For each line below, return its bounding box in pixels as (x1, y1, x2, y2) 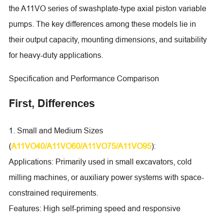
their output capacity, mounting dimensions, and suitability (8, 35, 207, 44)
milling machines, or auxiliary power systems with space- (8, 172, 204, 182)
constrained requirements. (8, 188, 98, 197)
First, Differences (8, 96, 95, 109)
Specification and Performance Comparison (8, 73, 159, 83)
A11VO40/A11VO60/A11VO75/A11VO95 (11, 141, 151, 150)
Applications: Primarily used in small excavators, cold (8, 157, 192, 166)
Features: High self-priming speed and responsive (8, 203, 181, 213)
